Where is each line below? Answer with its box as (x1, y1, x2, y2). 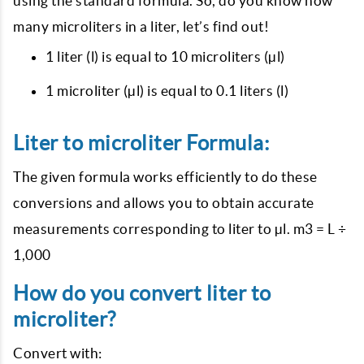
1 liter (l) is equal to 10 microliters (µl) (45, 49, 285, 64)
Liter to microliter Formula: (13, 132, 269, 154)
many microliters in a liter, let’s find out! (13, 19, 269, 34)
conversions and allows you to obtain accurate (13, 195, 314, 210)
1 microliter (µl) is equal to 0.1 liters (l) (45, 83, 288, 98)
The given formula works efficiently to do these (13, 169, 318, 184)
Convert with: (13, 345, 102, 361)
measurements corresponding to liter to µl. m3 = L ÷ (13, 221, 347, 236)
